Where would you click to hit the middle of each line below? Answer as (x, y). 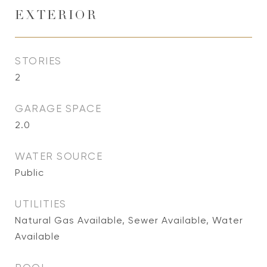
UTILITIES (41, 204)
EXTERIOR (56, 16)
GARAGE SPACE (58, 108)
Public (30, 173)
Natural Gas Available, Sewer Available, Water (129, 220)
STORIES (38, 61)
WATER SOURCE (59, 156)
